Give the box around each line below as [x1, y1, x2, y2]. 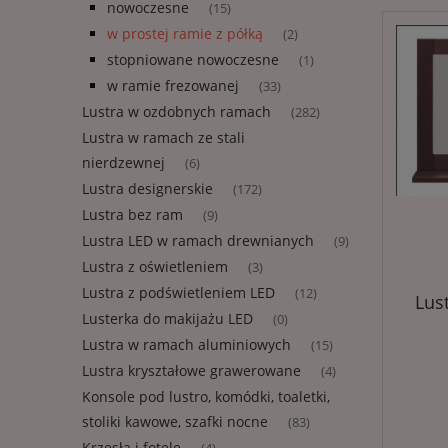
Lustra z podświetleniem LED [82, 283, 275, 303]
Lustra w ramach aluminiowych [82, 335, 291, 355]
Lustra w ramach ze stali [82, 128, 245, 148]
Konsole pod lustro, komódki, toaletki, [82, 387, 330, 407]
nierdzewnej [82, 153, 165, 173]
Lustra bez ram [82, 205, 183, 225]
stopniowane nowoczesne [107, 50, 279, 70]
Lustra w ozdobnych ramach [82, 102, 271, 122]
